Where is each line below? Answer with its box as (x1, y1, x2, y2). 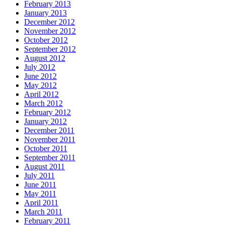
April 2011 (24, 198, 58, 207)
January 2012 (24, 117, 67, 126)
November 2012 (24, 27, 76, 36)
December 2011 (24, 126, 74, 135)
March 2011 (24, 207, 62, 216)
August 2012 (24, 54, 65, 63)
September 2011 (24, 153, 75, 162)
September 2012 (24, 45, 76, 54)
